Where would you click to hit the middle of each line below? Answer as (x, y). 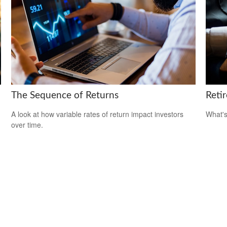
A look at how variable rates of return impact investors (98, 114)
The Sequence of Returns (65, 95)
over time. (27, 124)
